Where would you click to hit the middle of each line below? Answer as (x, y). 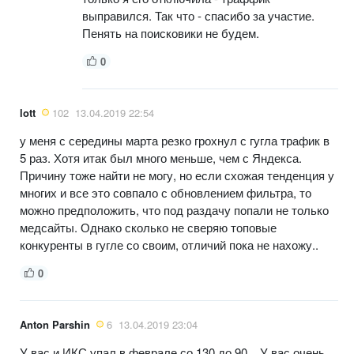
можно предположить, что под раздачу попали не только (174, 209)
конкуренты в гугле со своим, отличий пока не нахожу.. (169, 244)
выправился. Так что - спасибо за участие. (198, 15)
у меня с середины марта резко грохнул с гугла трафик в (175, 140)
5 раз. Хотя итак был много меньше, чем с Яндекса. (161, 157)
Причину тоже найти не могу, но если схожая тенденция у (177, 175)
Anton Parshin (55, 324)
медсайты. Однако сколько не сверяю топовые (148, 227)
